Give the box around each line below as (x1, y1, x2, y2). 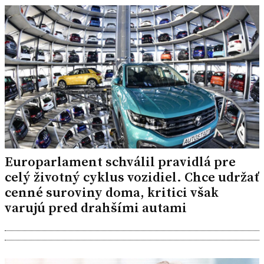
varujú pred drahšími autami (5, 198, 187, 217)
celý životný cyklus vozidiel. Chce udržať (5, 167, 259, 186)
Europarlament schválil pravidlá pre (5, 152, 236, 171)
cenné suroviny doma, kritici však (5, 183, 219, 202)
